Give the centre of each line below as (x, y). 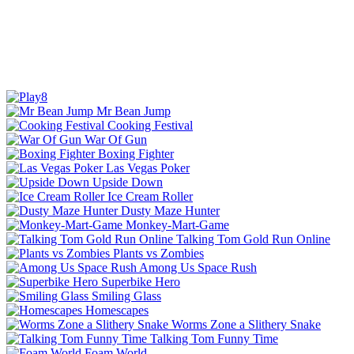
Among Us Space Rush (198, 267)
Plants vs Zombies (158, 253)
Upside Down (128, 182)
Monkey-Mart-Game (177, 224)
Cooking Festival (150, 125)
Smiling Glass (126, 296)
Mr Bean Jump (134, 111)
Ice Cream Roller (150, 196)
